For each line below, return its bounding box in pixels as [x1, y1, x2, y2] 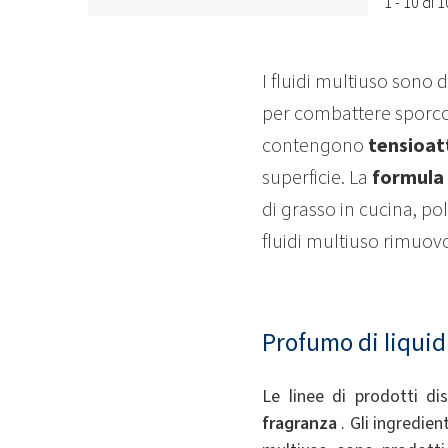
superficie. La [262, 164, 372, 192]
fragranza [262, 411, 337, 436]
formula [372, 164, 444, 192]
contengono [262, 132, 368, 160]
